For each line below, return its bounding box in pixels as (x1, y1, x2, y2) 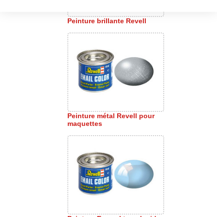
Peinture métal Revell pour (67, 112, 155, 120)
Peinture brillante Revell (67, 17, 146, 25)
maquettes (67, 120, 102, 127)
